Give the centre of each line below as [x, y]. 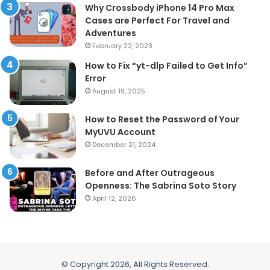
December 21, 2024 [124, 145]
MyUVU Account [120, 132]
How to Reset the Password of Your [162, 120]
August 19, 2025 [119, 91]
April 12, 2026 [114, 199]
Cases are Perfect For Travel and [157, 21]
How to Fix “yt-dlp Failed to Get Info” [166, 66]
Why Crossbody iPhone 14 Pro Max [160, 8]
